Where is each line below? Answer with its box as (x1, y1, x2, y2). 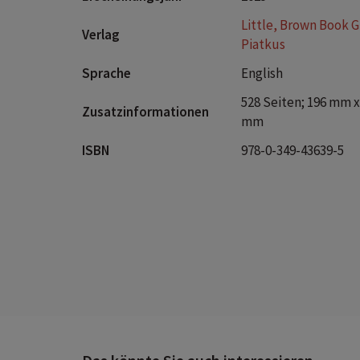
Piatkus (241, 35, 285, 53)
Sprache (82, 64, 131, 82)
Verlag (82, 26, 120, 43)
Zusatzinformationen (82, 103, 209, 121)
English (241, 64, 283, 82)
